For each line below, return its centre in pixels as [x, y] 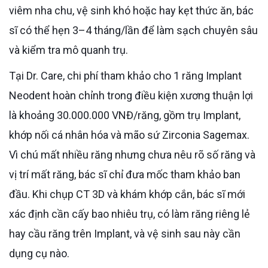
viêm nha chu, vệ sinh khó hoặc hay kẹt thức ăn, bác [131, 10]
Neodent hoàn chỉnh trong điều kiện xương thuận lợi [131, 95]
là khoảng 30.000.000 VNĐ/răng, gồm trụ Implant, [125, 115]
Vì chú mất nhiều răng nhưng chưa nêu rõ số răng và [132, 154]
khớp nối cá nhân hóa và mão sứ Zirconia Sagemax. [129, 135]
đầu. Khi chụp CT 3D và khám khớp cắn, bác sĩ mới [127, 194]
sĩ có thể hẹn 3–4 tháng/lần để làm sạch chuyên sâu [133, 30]
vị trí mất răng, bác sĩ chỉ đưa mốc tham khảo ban [125, 174]
